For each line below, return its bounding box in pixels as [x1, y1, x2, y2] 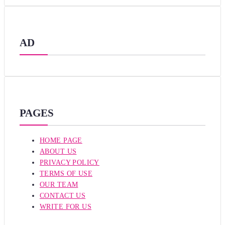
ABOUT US [40, 147, 77, 155]
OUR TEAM [40, 180, 78, 188]
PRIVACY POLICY [40, 158, 99, 166]
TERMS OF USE [40, 169, 93, 177]
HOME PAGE [40, 136, 82, 144]
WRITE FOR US [40, 202, 92, 210]
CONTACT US [40, 191, 86, 199]
